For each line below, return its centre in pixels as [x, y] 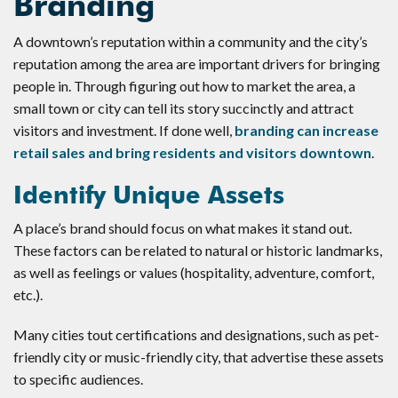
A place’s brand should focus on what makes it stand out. [183, 227]
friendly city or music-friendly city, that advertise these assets [199, 356]
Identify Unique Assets [149, 195]
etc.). [28, 294]
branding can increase [306, 130]
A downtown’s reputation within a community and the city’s [191, 41]
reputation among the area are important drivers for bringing [197, 63]
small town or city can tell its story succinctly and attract [183, 107]
